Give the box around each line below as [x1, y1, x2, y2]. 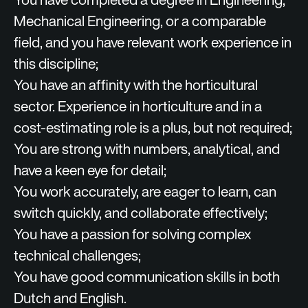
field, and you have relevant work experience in [14, 32, 291, 53]
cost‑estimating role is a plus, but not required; [14, 117, 292, 138]
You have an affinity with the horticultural [14, 74, 258, 96]
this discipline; [14, 53, 98, 74]
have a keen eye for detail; [14, 159, 166, 181]
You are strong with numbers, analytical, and [14, 138, 280, 159]
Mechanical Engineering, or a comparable [14, 10, 266, 32]
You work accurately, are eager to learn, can [14, 181, 276, 202]
